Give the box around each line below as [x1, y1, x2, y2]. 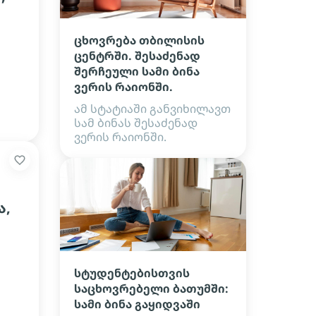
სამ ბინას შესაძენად [74, 115, 197, 130]
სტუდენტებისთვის [74, 265, 190, 281]
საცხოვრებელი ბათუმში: [74, 281, 229, 296]
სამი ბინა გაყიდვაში [74, 296, 200, 312]
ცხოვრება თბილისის [74, 32, 205, 48]
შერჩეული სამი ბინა [74, 63, 200, 79]
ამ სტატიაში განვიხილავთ [74, 101, 231, 116]
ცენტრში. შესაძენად [74, 48, 200, 63]
